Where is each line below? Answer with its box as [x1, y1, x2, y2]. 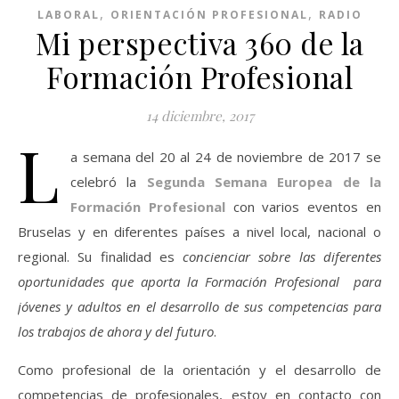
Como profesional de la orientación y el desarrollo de [18, 361, 381, 379]
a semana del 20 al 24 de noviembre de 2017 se [70, 148, 381, 166]
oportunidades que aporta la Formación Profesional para [18, 273, 381, 290]
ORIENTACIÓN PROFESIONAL [110, 7, 308, 22]
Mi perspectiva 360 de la [35, 23, 364, 62]
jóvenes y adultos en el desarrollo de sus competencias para [18, 297, 381, 315]
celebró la [70, 173, 147, 191]
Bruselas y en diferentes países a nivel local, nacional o [18, 223, 381, 240]
